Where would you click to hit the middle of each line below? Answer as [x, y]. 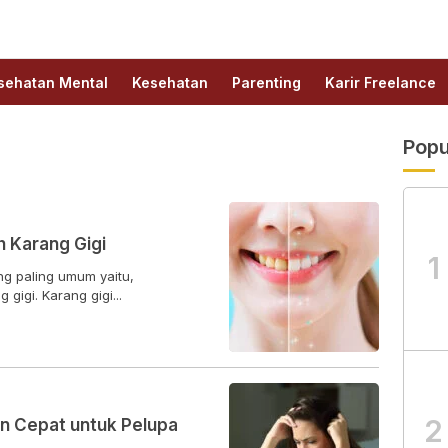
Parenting [266, 82]
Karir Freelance [380, 82]
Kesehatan [170, 82]
